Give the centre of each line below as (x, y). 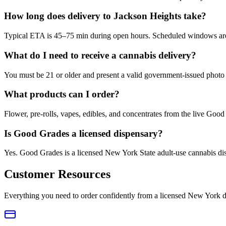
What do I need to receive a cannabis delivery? (100, 55)
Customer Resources (57, 174)
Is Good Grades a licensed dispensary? (83, 133)
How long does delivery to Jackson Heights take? (105, 16)
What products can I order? (62, 94)
